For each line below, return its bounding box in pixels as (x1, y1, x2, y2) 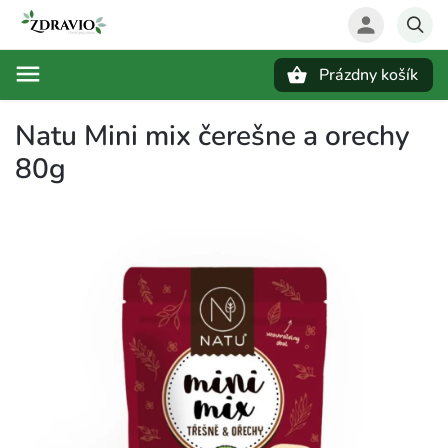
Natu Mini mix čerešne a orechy (15, 117, 410, 155)
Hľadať (86, 101, 142, 118)
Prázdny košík (319, 64, 418, 86)
